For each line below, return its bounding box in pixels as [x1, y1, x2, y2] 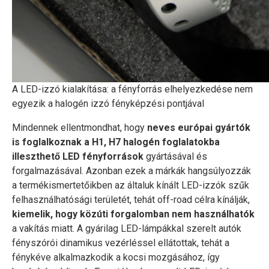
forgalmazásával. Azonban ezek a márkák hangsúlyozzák [12, 165, 251, 177]
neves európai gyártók [147, 122, 250, 133]
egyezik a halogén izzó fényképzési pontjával [12, 98, 204, 109]
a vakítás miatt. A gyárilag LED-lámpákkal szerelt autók [12, 223, 241, 234]
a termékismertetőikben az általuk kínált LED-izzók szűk [12, 180, 249, 191]
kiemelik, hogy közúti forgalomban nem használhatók [12, 208, 255, 220]
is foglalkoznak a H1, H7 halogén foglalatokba [12, 136, 220, 148]
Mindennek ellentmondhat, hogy [12, 122, 147, 133]
